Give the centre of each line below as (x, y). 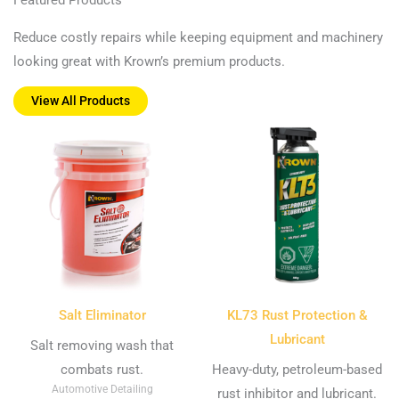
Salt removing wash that (102, 346)
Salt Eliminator (102, 315)
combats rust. (102, 370)
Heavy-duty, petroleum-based (297, 370)
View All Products (81, 101)
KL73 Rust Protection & (297, 315)
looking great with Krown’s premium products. (151, 61)
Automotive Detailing (102, 389)
